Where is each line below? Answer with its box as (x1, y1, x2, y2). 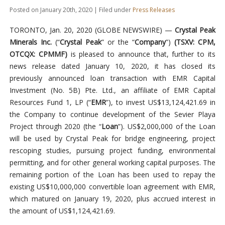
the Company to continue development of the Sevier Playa (9, 109, 216, 120)
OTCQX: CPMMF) (9, 49, 67, 59)
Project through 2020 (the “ (9, 122, 101, 132)
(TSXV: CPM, (174, 37, 216, 47)
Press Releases (132, 6, 175, 15)
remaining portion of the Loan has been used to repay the (9, 170, 216, 180)
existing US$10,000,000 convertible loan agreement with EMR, (9, 182, 216, 192)
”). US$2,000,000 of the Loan (118, 122, 216, 132)
